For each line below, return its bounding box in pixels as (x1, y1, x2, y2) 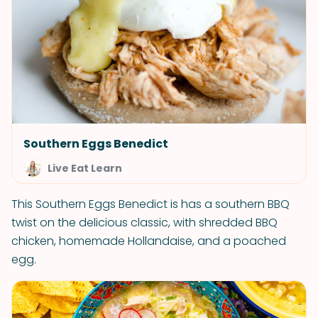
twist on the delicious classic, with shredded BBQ (11, 214, 278, 231)
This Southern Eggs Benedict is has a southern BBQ (11, 196, 290, 212)
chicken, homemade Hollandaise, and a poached (11, 233, 286, 249)
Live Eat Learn (48, 161, 122, 175)
